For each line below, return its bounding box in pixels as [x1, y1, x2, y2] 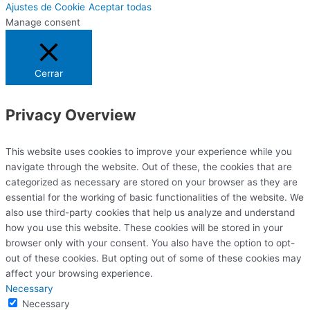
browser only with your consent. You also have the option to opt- [6, 237, 295, 248]
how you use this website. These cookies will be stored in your [6, 221, 283, 233]
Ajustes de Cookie [6, 1, 85, 13]
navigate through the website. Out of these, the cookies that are [6, 161, 292, 172]
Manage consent [6, 17, 80, 28]
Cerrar [35, 68, 63, 80]
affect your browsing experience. [6, 267, 153, 279]
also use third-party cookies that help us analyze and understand [6, 206, 295, 218]
